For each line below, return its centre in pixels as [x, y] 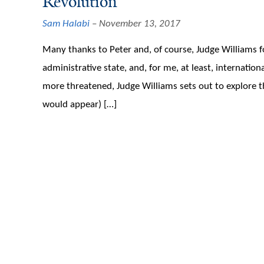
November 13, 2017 [140, 24]
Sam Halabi [66, 24]
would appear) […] [80, 105]
